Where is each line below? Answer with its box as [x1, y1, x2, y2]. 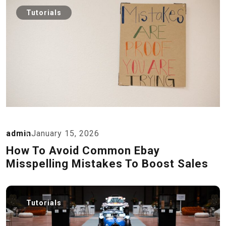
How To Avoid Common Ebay [6, 144, 160, 157]
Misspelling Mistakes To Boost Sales [6, 157, 208, 170]
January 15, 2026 [31, 129, 99, 138]
